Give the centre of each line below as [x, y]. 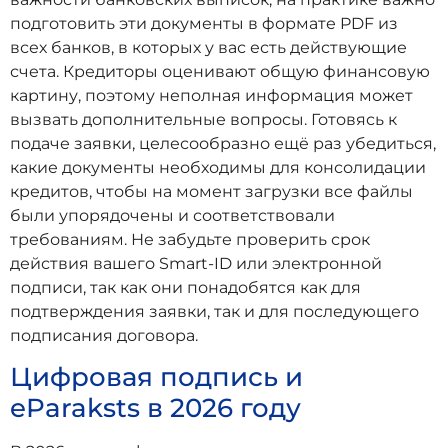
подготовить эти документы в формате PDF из [204, 23]
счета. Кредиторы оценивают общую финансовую [220, 71]
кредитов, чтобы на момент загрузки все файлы [211, 191]
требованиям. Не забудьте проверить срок [190, 239]
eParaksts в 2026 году [155, 408]
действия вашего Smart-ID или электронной [196, 263]
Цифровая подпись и [156, 377]
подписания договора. [104, 335]
